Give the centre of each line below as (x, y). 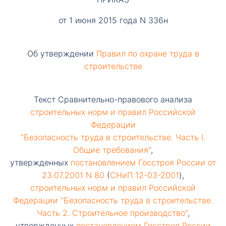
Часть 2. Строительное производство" (112, 213)
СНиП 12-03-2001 (145, 175)
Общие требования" (112, 150)
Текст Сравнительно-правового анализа (113, 99)
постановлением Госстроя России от (143, 162)
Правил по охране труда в (148, 53)
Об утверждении (62, 53)
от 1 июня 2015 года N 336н (113, 20)
